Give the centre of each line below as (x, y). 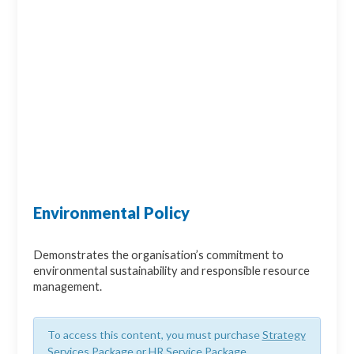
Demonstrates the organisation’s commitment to (159, 255)
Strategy (284, 335)
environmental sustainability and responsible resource (172, 271)
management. (68, 287)
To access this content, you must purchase (154, 335)
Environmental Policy (112, 213)
